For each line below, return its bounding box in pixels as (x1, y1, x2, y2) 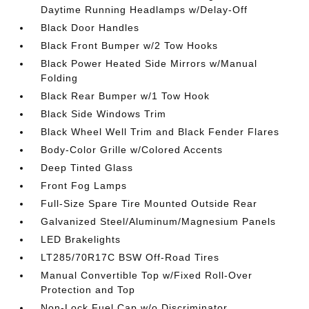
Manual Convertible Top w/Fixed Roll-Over (41, 270, 253, 281)
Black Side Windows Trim (41, 108, 167, 119)
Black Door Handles (41, 22, 140, 33)
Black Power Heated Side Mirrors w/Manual (41, 58, 258, 69)
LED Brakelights (41, 234, 121, 245)
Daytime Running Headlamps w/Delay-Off (41, 4, 248, 15)
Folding (41, 72, 79, 83)
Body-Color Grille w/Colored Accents (41, 144, 223, 155)
